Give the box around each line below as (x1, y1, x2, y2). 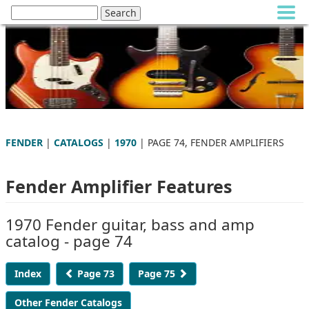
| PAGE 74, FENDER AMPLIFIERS (137, 135, 284, 149)
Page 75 (138, 266, 178, 280)
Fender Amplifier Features (6, 174, 232, 198)
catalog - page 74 (6, 230, 132, 252)
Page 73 (74, 266, 114, 280)
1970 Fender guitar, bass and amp (6, 213, 255, 235)
